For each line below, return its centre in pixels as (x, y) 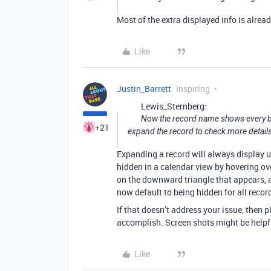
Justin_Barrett (144, 89)
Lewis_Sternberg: (174, 106)
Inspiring (193, 89)
